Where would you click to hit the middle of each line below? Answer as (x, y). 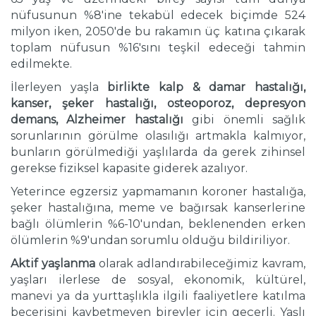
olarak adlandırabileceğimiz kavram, (200, 263)
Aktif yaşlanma (53, 263)
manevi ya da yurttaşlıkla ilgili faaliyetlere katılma (158, 296)
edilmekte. (41, 64)
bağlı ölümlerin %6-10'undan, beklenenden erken (158, 224)
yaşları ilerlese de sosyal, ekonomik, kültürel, (158, 280)
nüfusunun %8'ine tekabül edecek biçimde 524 (158, 15)
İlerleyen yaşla (59, 87)
